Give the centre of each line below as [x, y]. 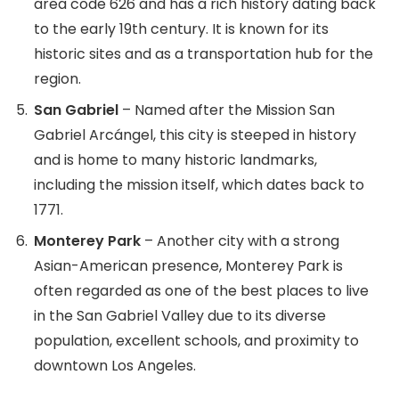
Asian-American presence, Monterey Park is [188, 265]
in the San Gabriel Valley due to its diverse [180, 315]
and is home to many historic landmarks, [175, 159]
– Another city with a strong [240, 240]
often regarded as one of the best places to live [201, 290]
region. [57, 78]
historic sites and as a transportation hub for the [204, 53]
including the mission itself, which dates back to [199, 184]
